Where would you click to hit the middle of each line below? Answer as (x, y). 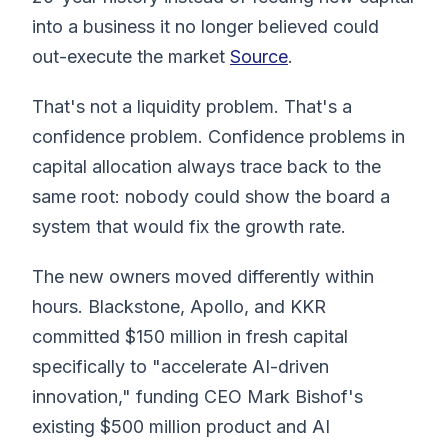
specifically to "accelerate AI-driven (180, 366)
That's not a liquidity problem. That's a (192, 106)
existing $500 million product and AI (181, 426)
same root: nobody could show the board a (211, 196)
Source (259, 56)
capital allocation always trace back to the (206, 166)
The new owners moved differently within (203, 276)
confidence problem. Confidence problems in (218, 136)
